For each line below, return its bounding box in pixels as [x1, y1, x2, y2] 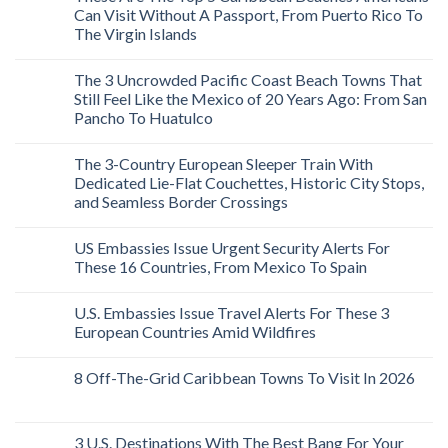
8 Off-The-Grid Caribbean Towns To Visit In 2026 [74, 368, 415, 388]
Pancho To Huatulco [74, 108, 213, 128]
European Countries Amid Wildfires [74, 322, 316, 342]
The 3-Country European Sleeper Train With [74, 154, 373, 174]
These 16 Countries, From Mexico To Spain [74, 257, 367, 277]
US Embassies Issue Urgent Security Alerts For [74, 238, 390, 258]
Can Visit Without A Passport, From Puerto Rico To [74, 5, 423, 25]
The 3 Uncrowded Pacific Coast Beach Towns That [74, 70, 422, 90]
